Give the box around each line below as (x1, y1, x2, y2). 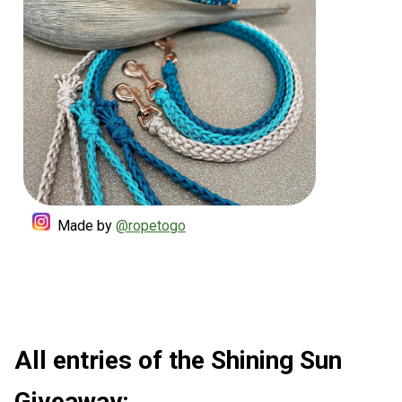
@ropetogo (116, 217, 186, 234)
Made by (50, 217, 116, 234)
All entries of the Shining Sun (14, 345, 342, 375)
